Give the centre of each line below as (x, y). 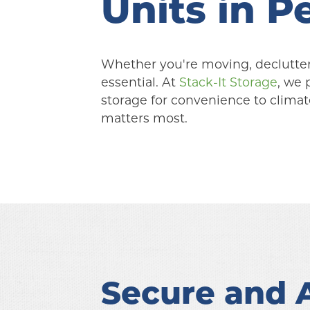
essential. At (140, 82)
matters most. (144, 118)
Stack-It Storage (228, 82)
